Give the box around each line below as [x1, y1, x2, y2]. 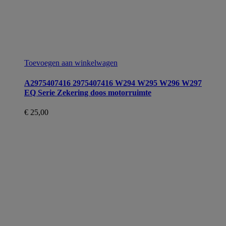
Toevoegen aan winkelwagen [24, 58, 118, 67]
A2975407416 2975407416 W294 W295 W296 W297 [24, 79, 202, 88]
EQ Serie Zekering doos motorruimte [24, 88, 151, 97]
